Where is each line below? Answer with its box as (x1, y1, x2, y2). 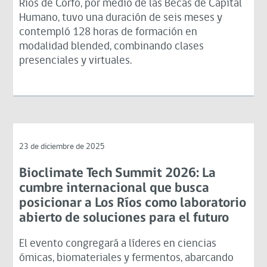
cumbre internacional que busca (19, 181, 210, 195)
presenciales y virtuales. (19, 55, 132, 67)
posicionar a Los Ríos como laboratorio (19, 196, 247, 210)
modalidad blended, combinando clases (19, 41, 204, 52)
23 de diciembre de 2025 (19, 142, 105, 151)
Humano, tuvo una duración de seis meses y (19, 12, 223, 24)
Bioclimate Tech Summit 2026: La (19, 166, 216, 181)
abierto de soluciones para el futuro (19, 211, 229, 225)
